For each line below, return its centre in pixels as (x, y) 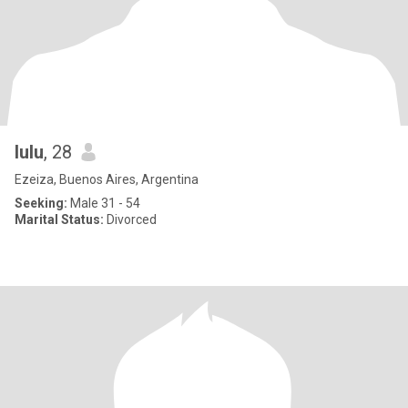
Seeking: (41, 203)
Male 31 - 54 (104, 203)
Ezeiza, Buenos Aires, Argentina (107, 179)
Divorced (130, 219)
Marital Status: (59, 219)
